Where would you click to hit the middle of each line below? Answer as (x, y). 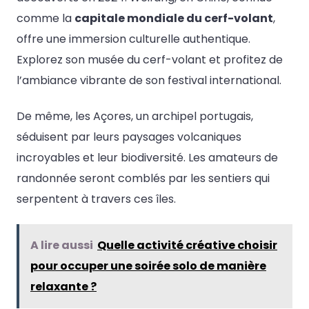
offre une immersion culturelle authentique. (133, 39)
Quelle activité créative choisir (187, 245)
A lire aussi (62, 245)
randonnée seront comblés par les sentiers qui (143, 178)
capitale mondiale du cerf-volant (174, 19)
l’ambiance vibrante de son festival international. (149, 81)
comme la (46, 19)
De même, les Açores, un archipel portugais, (135, 116)
